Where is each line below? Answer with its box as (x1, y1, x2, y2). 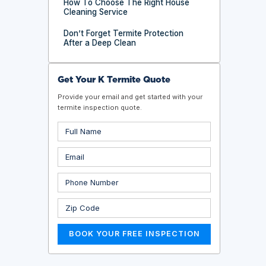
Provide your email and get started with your (58, 93, 203, 102)
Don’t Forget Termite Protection (64, 28, 184, 38)
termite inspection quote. (58, 103, 142, 112)
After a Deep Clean (64, 37, 137, 47)
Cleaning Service (64, 7, 128, 17)
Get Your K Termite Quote (58, 75, 171, 84)
